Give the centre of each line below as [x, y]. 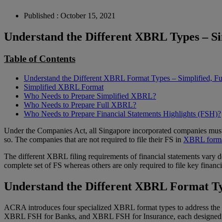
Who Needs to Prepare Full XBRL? [80, 105]
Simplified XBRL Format [64, 87]
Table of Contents [40, 59]
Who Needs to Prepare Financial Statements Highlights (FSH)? [122, 113]
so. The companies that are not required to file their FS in [94, 139]
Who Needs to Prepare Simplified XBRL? [90, 96]
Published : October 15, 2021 [70, 16]
